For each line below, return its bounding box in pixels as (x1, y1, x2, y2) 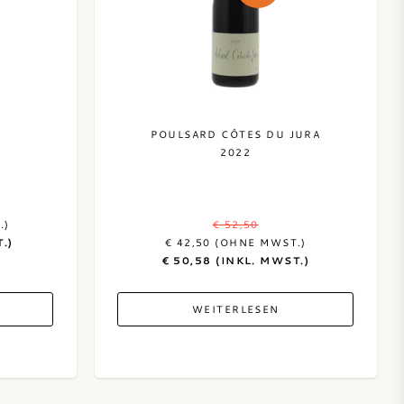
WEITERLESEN (191, 302, 280, 316)
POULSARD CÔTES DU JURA (151, 127, 321, 141)
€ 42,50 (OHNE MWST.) (164, 235, 307, 249)
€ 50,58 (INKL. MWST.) (161, 253, 310, 267)
